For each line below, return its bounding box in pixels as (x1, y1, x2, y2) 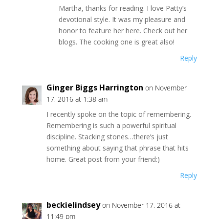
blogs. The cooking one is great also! (58, 37, 175, 46)
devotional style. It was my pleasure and (58, 15, 185, 24)
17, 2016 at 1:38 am (46, 94, 108, 104)
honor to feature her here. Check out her (58, 26, 187, 35)
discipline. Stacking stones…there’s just (46, 132, 168, 141)
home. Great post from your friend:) (46, 154, 160, 164)
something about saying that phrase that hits (46, 143, 189, 153)
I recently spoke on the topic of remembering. (46, 109, 191, 119)
